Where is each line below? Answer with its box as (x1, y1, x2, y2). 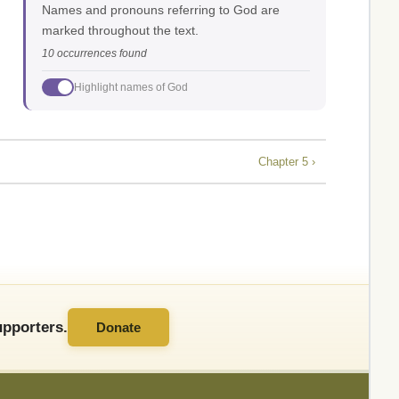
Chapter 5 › (258, 154, 315, 168)
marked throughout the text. (42, 23, 199, 38)
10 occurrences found (42, 48, 147, 60)
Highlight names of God (74, 80, 188, 94)
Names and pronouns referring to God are (42, 3, 280, 18)
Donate (96, 320, 141, 336)
